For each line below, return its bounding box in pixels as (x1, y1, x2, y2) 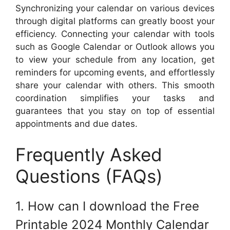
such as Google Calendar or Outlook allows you (15, 42, 215, 52)
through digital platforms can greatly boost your (15, 16, 215, 27)
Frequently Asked (15, 143, 162, 165)
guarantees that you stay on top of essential (15, 106, 215, 117)
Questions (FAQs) (15, 165, 163, 187)
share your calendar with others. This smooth (15, 80, 215, 91)
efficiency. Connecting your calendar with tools (15, 29, 215, 40)
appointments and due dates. (15, 119, 138, 129)
